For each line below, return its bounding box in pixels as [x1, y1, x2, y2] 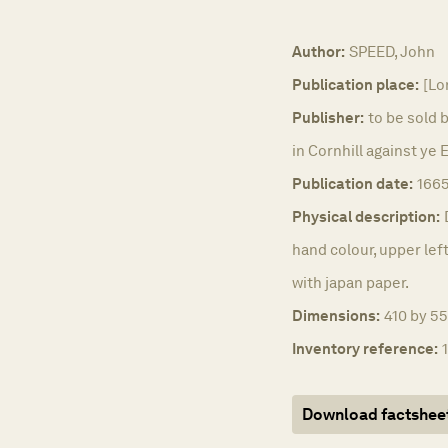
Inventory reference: [292, 339, 438, 359]
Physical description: [292, 207, 440, 227]
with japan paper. [292, 273, 409, 293]
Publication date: [292, 174, 413, 194]
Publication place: [292, 75, 419, 95]
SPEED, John [349, 42, 435, 62]
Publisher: [292, 108, 364, 128]
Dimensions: [292, 306, 380, 326]
